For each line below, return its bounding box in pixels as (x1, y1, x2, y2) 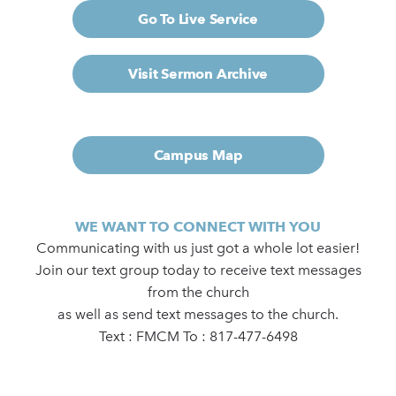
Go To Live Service (138, 11, 258, 28)
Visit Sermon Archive (127, 65, 269, 83)
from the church (147, 284, 249, 301)
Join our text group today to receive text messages (34, 262, 362, 279)
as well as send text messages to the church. (57, 306, 339, 324)
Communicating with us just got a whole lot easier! (36, 240, 360, 257)
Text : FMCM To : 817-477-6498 (98, 328, 298, 346)
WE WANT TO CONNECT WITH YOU (75, 218, 321, 236)
